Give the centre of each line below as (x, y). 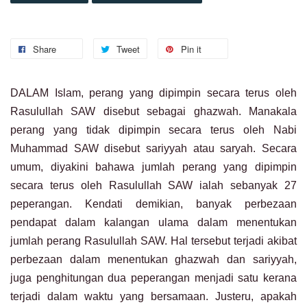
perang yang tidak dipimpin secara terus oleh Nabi (153, 130)
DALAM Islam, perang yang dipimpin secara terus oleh (153, 93)
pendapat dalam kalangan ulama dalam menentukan (153, 223)
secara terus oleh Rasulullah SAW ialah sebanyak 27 (153, 186)
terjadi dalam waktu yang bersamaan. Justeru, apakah (153, 297)
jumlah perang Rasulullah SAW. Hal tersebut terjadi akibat (153, 241)
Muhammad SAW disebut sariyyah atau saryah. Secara (153, 149)
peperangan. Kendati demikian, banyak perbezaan (153, 204)
